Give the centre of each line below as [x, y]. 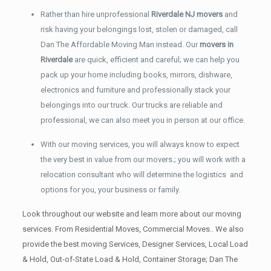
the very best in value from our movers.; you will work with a [143, 159]
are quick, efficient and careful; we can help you [156, 59]
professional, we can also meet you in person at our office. [142, 120]
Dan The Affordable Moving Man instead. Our [120, 44]
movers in [216, 44]
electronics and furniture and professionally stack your [135, 90]
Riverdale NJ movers [186, 14]
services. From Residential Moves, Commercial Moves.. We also [133, 229]
